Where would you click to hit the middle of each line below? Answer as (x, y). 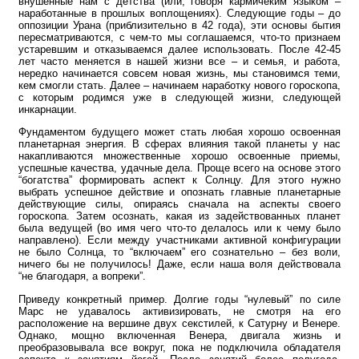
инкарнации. (48, 110)
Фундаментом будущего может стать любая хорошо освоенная (179, 132)
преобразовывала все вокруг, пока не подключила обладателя (179, 347)
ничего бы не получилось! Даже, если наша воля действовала (179, 264)
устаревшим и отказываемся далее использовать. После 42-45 (179, 50)
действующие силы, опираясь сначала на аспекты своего (179, 204)
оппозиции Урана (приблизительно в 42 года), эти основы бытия (179, 26)
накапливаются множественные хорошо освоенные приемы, (179, 156)
